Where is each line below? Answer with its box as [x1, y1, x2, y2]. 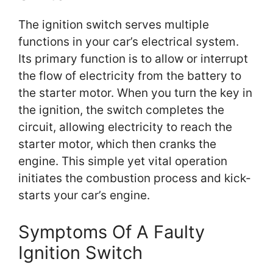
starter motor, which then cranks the [18, 137, 216, 152]
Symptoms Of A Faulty [18, 221, 205, 243]
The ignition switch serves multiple [18, 18, 209, 32]
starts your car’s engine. [18, 188, 150, 203]
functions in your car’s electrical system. [18, 35, 239, 49]
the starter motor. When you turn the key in [18, 86, 252, 101]
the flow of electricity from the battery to [18, 69, 241, 83]
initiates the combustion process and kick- [18, 171, 251, 186]
